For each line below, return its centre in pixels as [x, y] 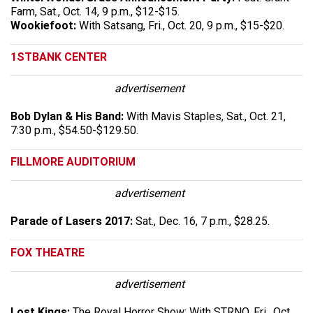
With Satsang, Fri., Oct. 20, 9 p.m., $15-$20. [182, 25]
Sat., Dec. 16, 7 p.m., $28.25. [201, 221]
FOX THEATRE [48, 252]
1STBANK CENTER [59, 57]
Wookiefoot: [45, 25]
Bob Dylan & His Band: [68, 116]
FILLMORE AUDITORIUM [73, 161]
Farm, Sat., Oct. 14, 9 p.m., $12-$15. [95, 11]
